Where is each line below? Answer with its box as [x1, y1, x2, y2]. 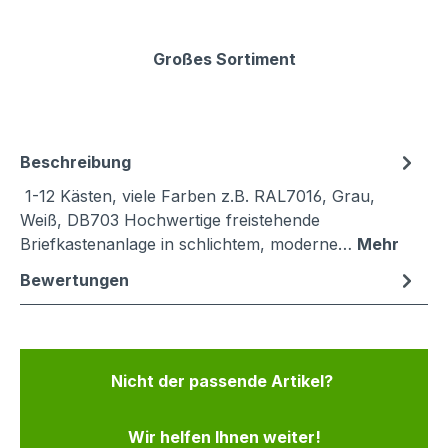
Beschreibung [20, 152, 131, 173]
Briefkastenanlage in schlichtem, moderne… [20, 234, 357, 255]
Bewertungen [20, 270, 129, 291]
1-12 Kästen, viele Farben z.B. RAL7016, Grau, [20, 186, 375, 207]
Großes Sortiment [152, 49, 296, 70]
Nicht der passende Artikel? [111, 371, 337, 392]
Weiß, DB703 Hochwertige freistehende [20, 210, 320, 231]
